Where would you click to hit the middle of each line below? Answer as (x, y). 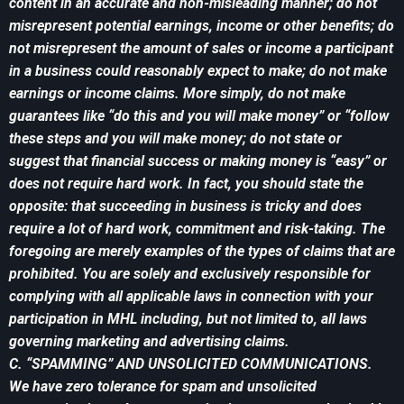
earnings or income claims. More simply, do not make (177, 94)
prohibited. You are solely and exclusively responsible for (190, 274)
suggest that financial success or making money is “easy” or (198, 161)
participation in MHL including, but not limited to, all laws (188, 319)
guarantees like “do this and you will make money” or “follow (199, 116)
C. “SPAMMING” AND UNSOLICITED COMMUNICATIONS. (191, 364)
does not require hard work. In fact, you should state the (186, 184)
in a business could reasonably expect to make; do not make (198, 71)
